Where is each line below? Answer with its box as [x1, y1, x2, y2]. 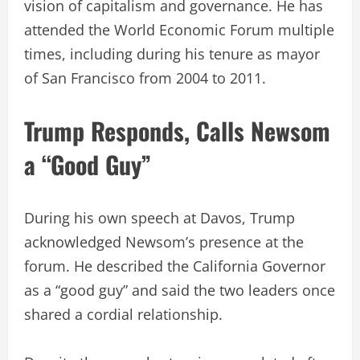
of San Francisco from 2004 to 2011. [24, 67, 266, 88]
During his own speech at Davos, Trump [24, 207, 295, 227]
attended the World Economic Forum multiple [24, 19, 334, 39]
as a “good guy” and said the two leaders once [24, 280, 335, 300]
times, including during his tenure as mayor [24, 43, 320, 63]
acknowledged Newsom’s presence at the [24, 231, 304, 252]
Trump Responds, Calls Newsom [24, 112, 330, 149]
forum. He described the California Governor [24, 256, 325, 276]
